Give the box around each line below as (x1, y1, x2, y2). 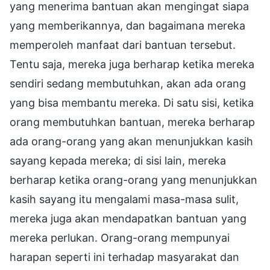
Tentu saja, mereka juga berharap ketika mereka (10, 57, 254, 71)
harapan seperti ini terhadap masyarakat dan (10, 250, 239, 263)
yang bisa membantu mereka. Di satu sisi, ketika (10, 96, 254, 109)
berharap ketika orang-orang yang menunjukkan (10, 173, 257, 186)
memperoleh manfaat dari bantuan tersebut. (10, 38, 236, 51)
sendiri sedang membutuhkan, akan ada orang (10, 77, 246, 90)
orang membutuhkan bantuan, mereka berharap (10, 115, 255, 128)
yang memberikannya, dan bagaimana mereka (10, 19, 245, 32)
